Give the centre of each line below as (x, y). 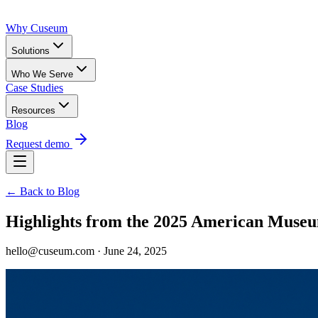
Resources (33, 110)
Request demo (39, 143)
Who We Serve (42, 74)
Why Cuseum (37, 28)
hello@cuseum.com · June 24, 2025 (86, 251)
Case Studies (34, 87)
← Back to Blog (43, 191)
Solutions (31, 50)
